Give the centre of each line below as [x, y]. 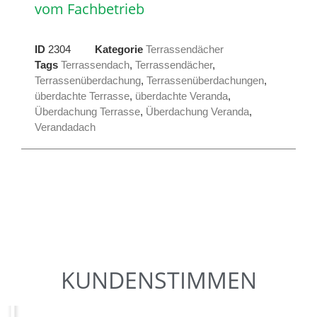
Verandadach [65, 127]
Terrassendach [95, 65]
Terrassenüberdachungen [205, 81]
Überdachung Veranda [197, 112]
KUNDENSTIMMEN [158, 280]
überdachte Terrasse [82, 96]
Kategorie [119, 50]
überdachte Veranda [181, 96]
